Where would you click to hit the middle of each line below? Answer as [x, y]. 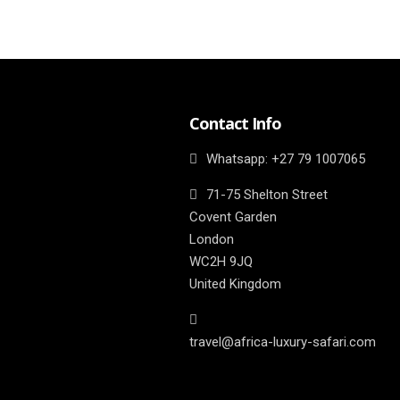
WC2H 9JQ [221, 262]
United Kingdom [235, 284]
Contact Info [235, 124]
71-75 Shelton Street [267, 195]
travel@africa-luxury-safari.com [283, 342]
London [212, 240]
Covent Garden [233, 217]
